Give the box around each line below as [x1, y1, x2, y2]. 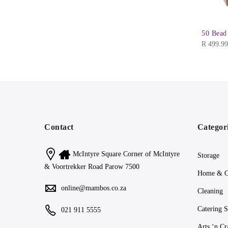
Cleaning [197, 187, 223, 195]
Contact [44, 123, 74, 132]
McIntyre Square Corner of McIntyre [73, 150, 180, 158]
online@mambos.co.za [61, 184, 126, 192]
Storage [197, 152, 219, 160]
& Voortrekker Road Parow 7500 [44, 163, 139, 171]
